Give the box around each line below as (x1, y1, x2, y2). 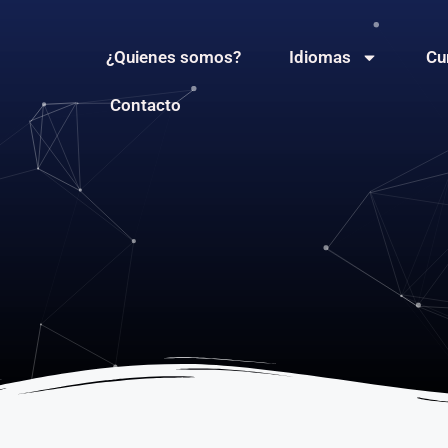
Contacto (110, 95, 182, 115)
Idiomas (289, 47, 352, 67)
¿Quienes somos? (106, 47, 242, 67)
